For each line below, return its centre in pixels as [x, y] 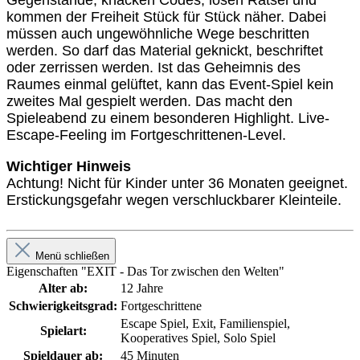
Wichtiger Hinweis [69, 167]
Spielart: [63, 331]
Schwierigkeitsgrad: [63, 306]
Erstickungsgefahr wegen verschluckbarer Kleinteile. [174, 200]
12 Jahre [142, 288]
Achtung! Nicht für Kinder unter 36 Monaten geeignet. [177, 184]
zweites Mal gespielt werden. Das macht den [149, 102]
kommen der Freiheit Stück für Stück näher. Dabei [166, 17]
